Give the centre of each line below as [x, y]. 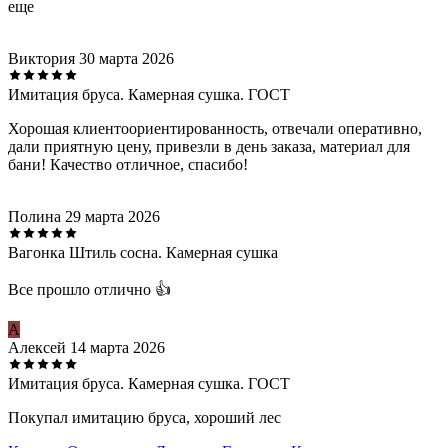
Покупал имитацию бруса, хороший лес [144, 418]
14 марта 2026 [117, 348]
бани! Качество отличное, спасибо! [128, 165]
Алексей [37, 348]
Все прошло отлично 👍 [89, 290]
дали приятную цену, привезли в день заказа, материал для [209, 147]
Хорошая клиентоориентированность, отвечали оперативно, [215, 129]
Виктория [41, 59]
